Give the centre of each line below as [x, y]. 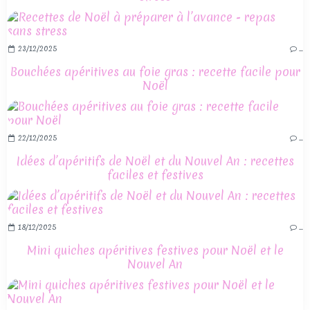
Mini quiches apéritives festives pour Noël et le [155, 250]
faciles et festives [155, 175]
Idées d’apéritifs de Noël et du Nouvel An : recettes [155, 161]
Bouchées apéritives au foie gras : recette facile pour [155, 72]
